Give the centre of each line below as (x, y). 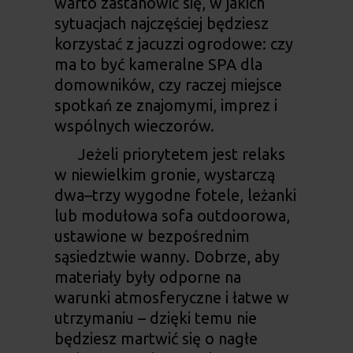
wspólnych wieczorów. (134, 126)
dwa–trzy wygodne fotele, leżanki (175, 195)
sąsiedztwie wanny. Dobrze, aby (167, 257)
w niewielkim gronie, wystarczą (164, 175)
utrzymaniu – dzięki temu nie (155, 318)
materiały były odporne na (147, 277)
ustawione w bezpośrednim (152, 236)
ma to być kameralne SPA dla (158, 65)
